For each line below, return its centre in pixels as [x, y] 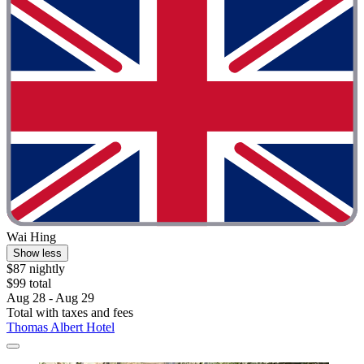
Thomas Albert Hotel [61, 327]
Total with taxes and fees [70, 313]
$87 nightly [36, 269]
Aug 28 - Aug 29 [50, 298]
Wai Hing [31, 237]
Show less [37, 253]
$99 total [29, 284]
